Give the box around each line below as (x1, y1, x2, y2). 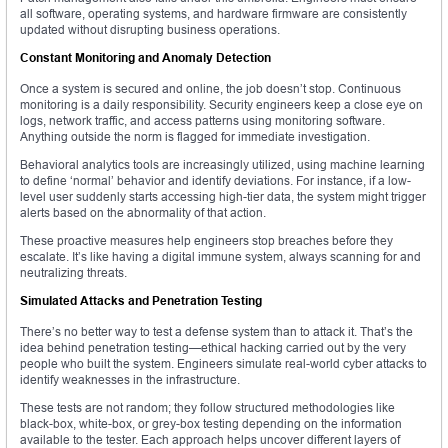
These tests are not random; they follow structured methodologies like (20, 400, 395, 416)
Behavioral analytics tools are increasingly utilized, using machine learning (20, 157, 425, 173)
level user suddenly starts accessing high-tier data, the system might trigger (20, 189, 426, 205)
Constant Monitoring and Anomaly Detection (20, 50, 271, 66)
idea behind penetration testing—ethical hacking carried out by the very (20, 340, 406, 356)
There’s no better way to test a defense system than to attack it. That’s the (20, 324, 413, 340)
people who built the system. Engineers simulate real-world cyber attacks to (20, 356, 427, 372)
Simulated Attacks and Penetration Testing (20, 293, 262, 309)
